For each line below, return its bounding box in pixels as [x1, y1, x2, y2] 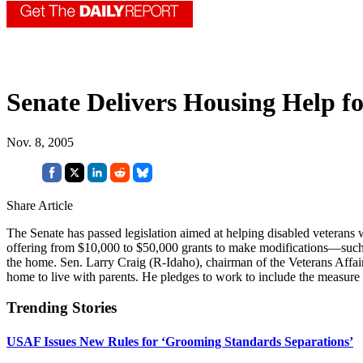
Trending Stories [6, 299, 117, 317]
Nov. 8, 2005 [6, 135, 74, 149]
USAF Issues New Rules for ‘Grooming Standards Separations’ [6, 334, 353, 348]
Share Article [6, 198, 73, 212]
